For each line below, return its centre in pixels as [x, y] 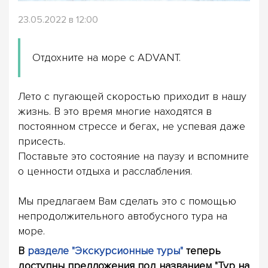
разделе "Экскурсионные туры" [105, 251]
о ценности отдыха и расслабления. [105, 171]
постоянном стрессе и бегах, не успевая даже [132, 127]
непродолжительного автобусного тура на [123, 216]
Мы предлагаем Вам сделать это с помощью [127, 201]
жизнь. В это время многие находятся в [115, 112]
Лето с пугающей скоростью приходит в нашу [132, 97]
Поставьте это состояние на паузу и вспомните [133, 156]
